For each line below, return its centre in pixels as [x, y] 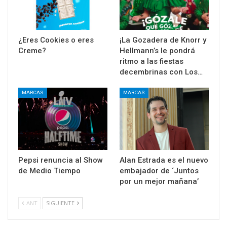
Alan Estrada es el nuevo [164, 160]
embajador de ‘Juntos [159, 171]
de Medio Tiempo [49, 171]
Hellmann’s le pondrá [157, 51]
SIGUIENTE [61, 203]
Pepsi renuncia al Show [61, 160]
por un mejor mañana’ [159, 182]
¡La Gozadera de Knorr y [163, 40]
